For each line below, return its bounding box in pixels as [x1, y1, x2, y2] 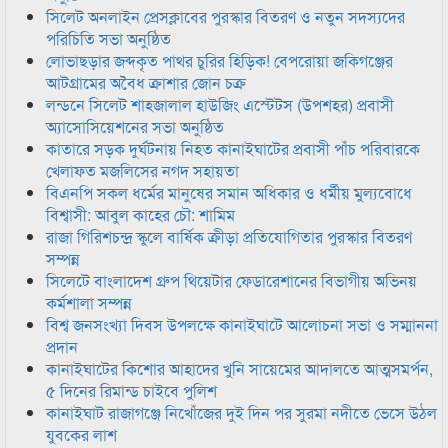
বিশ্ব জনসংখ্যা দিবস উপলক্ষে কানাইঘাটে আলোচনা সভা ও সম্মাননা [46, 313, 438, 336]
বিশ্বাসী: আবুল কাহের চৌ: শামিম [46, 203, 235, 226]
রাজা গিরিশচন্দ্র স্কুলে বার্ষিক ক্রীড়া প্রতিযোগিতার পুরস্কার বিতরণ [46, 225, 412, 248]
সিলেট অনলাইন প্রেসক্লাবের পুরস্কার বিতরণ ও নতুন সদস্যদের [46, 5, 405, 28]
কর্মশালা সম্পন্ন [46, 291, 132, 314]
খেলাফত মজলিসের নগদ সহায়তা [46, 159, 239, 182]
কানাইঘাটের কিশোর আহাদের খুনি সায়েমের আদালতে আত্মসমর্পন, [46, 357, 433, 380]
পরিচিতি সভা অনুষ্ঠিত [46, 27, 171, 50]
